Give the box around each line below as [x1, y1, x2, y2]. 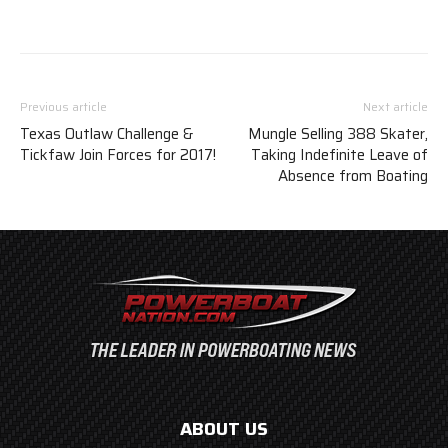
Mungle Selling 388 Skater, [248, 121, 428, 146]
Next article [363, 96, 428, 116]
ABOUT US [180, 414, 268, 443]
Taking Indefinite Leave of [251, 142, 428, 167]
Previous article [20, 96, 107, 116]
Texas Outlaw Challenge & [20, 121, 193, 146]
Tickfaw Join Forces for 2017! [20, 142, 216, 167]
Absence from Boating [278, 163, 428, 188]
